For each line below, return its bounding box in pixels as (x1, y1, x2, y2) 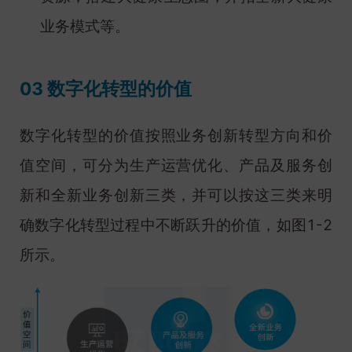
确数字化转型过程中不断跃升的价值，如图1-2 (20, 216, 332, 235)
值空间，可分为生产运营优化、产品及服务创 (20, 156, 332, 175)
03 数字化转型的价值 (20, 78, 192, 100)
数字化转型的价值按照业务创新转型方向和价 (20, 126, 332, 145)
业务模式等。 (39, 16, 130, 35)
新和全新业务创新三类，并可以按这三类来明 (20, 186, 332, 205)
